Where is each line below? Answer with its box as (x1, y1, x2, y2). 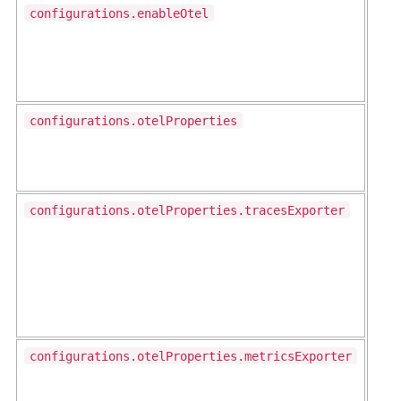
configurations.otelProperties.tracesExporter (30, 202, 345, 218)
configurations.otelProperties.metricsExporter (30, 348, 352, 363)
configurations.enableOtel (30, 5, 209, 21)
